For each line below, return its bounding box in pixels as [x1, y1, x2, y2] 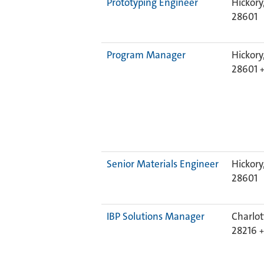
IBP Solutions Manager [107, 210, 204, 223]
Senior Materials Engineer [107, 157, 219, 170]
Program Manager [107, 48, 186, 61]
